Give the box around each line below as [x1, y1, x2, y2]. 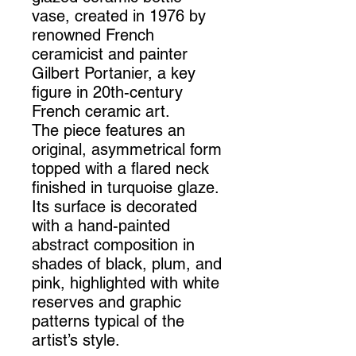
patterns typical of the [32, 311, 184, 331]
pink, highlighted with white [32, 273, 219, 293]
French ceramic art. [32, 102, 170, 122]
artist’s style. [32, 331, 120, 350]
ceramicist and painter [32, 44, 188, 64]
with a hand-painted [32, 216, 170, 236]
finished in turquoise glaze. [32, 178, 219, 198]
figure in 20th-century [32, 83, 183, 103]
